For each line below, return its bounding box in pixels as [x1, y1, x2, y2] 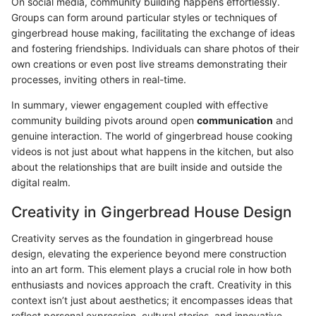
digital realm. [11, 176, 71, 188]
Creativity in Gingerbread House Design [11, 202, 292, 221]
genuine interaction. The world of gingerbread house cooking [11, 129, 293, 142]
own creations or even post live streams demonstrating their [11, 57, 287, 70]
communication [197, 114, 273, 126]
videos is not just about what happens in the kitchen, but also [11, 145, 293, 157]
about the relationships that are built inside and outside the [11, 160, 282, 173]
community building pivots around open [11, 114, 197, 126]
